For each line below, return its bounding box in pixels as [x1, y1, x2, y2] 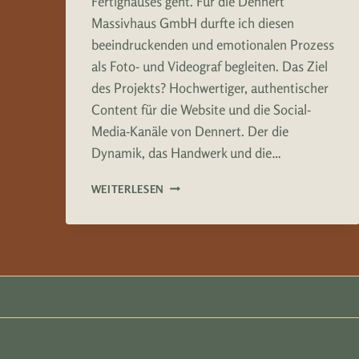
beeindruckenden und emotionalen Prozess [91, 35, 334, 53]
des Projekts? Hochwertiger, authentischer [91, 79, 329, 96]
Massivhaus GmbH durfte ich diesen [91, 14, 294, 31]
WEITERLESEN [91, 182, 164, 196]
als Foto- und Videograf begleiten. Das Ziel [91, 57, 328, 75]
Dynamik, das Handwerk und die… [91, 143, 281, 161]
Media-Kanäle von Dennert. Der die [91, 122, 288, 139]
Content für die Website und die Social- [91, 100, 311, 118]
